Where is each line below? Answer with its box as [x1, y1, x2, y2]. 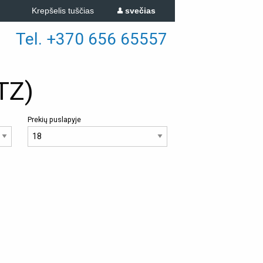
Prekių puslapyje [27, 114, 81, 124]
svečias [122, 6, 156, 15]
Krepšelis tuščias [31, 6, 94, 15]
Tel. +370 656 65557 [15, 29, 167, 49]
